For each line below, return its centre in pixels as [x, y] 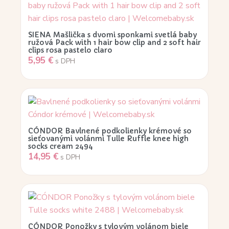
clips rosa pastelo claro [70, 50]
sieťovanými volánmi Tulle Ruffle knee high [108, 138]
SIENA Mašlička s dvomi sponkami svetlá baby [112, 35]
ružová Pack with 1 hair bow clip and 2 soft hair [114, 43]
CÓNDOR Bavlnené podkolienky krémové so [110, 131]
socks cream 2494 [61, 146]
